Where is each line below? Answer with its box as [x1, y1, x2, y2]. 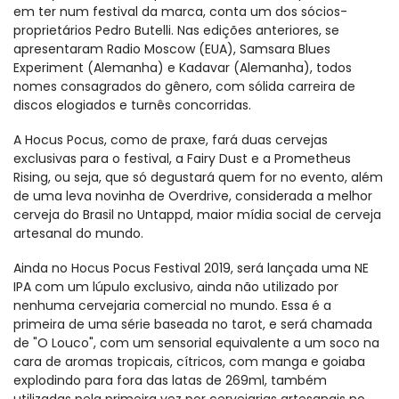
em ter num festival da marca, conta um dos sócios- [13, 2, 347, 20]
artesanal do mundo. [13, 224, 143, 242]
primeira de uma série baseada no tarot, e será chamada [13, 314, 372, 333]
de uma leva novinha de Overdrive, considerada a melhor [13, 186, 372, 205]
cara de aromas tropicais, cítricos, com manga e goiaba [13, 352, 365, 370]
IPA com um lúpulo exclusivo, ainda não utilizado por [13, 277, 338, 296]
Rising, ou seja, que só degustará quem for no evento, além [13, 167, 383, 186]
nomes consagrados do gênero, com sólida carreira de [13, 77, 355, 95]
